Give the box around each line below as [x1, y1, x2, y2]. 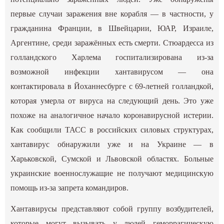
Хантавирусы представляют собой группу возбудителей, [10, 204, 213, 213]
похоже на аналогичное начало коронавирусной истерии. [10, 110, 213, 119]
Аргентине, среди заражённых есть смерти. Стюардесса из [10, 38, 213, 47]
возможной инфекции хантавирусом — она [10, 67, 213, 76]
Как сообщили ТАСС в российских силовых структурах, [10, 125, 213, 134]
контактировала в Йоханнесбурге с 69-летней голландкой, [10, 81, 213, 90]
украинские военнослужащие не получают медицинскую [10, 168, 213, 177]
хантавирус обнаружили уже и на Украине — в [10, 139, 213, 148]
